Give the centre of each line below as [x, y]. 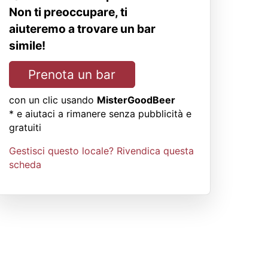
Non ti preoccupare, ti [68, 12]
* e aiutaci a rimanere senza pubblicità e [100, 114]
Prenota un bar [72, 75]
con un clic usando [51, 100]
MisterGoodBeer [136, 100]
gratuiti [25, 128]
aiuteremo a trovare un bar [82, 29]
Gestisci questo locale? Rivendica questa [101, 151]
